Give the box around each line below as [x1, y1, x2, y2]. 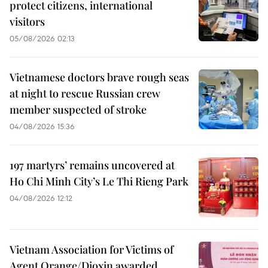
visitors [10, 14, 45, 29]
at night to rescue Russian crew [10, 86, 160, 101]
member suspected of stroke [10, 102, 147, 117]
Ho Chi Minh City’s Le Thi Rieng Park [10, 174, 188, 189]
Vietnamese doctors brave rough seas [10, 70, 189, 85]
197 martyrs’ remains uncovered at [10, 158, 175, 173]
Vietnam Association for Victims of [10, 242, 173, 257]
